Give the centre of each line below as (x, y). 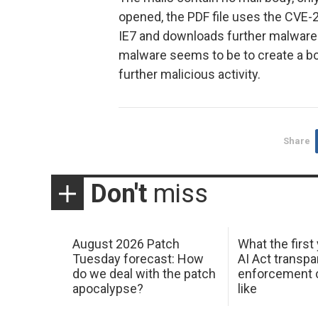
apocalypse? (108, 289)
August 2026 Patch (126, 244)
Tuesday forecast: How (138, 259)
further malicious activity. (190, 75)
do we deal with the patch (144, 274)
